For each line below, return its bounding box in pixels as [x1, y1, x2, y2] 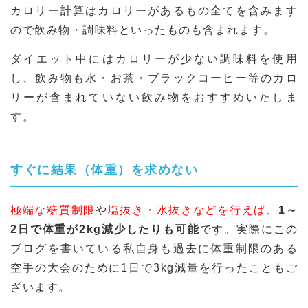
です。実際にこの [199, 223, 298, 235]
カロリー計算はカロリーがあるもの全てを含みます [10, 4, 298, 16]
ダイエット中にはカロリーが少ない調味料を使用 [10, 52, 298, 65]
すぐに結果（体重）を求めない [10, 162, 198, 177]
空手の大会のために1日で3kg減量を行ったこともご [10, 261, 298, 274]
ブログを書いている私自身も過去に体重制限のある [10, 242, 298, 254]
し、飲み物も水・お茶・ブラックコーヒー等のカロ [10, 71, 298, 84]
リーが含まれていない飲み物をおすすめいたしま [10, 91, 298, 103]
